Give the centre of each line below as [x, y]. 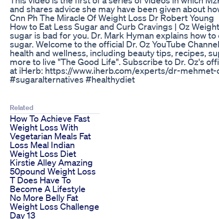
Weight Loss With [44, 127]
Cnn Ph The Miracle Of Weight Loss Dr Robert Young [112, 17]
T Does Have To [40, 180]
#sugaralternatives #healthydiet [72, 79]
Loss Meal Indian [42, 144]
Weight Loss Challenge [55, 206]
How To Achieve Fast [50, 118]
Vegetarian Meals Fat [50, 136]
